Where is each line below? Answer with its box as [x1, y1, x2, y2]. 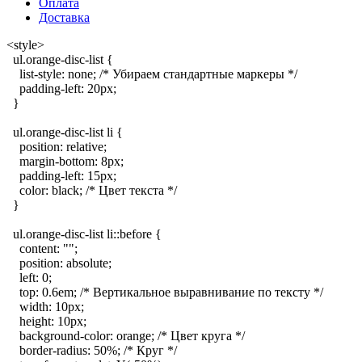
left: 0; [6, 270, 52, 284]
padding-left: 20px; [6, 81, 116, 95]
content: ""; [6, 241, 78, 255]
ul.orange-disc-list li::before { [6, 226, 162, 241]
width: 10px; [6, 299, 84, 314]
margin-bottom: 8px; [6, 154, 124, 168]
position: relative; [6, 139, 107, 154]
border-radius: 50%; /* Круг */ [6, 343, 177, 357]
